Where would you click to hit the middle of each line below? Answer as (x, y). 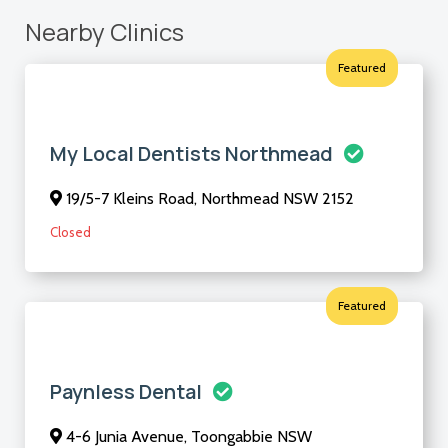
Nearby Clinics (104, 32)
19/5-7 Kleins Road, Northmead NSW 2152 (208, 199)
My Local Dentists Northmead (193, 154)
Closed (70, 232)
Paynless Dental (128, 392)
